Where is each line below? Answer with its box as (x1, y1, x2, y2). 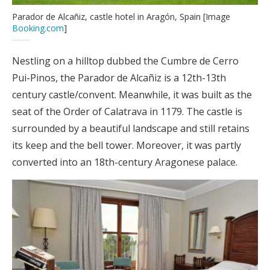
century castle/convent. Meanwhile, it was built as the (12, 87, 252, 101)
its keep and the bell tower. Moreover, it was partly (12, 138, 241, 152)
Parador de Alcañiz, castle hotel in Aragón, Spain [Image (12, 10, 230, 22)
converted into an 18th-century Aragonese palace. (12, 155, 237, 169)
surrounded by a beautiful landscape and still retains (12, 121, 250, 135)
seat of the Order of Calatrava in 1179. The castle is (12, 104, 242, 118)
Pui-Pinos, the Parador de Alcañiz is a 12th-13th (12, 71, 226, 84)
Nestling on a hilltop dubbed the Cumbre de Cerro (12, 54, 239, 67)
